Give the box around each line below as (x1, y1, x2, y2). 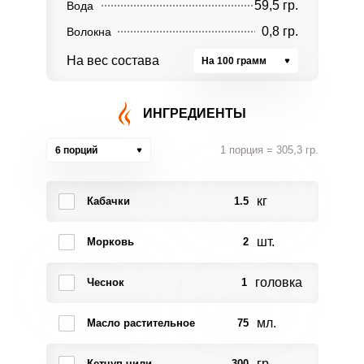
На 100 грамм (201, 55, 266, 67)
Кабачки (86, 195, 130, 207)
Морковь (86, 236, 134, 248)
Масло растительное (86, 317, 195, 329)
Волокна (66, 25, 111, 38)
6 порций (54, 145, 97, 156)
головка (254, 275, 302, 289)
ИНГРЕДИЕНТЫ (142, 106, 246, 120)
